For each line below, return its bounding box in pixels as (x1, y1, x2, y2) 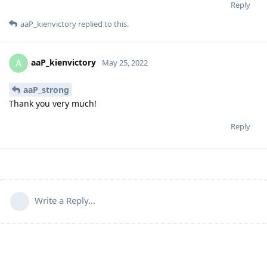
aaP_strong (23, 84, 69, 95)
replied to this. (76, 18, 129, 30)
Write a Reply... (35, 194, 95, 207)
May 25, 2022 (102, 57, 148, 69)
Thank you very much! (9, 98, 97, 109)
